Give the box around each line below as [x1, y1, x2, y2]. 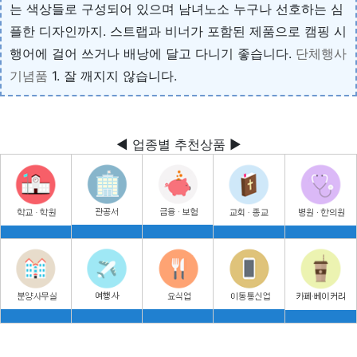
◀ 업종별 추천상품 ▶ [116, 135, 241, 152]
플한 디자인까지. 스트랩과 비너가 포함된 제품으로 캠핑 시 [10, 22, 347, 39]
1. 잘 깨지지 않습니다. [48, 67, 177, 84]
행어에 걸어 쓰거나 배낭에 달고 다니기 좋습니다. [10, 45, 296, 61]
